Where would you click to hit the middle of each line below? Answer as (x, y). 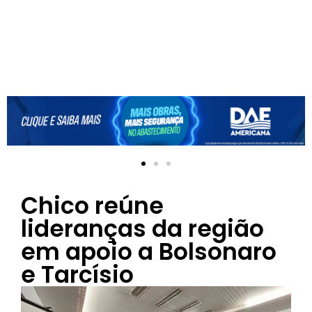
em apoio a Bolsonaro (149, 251)
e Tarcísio (77, 274)
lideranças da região (142, 228)
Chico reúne (92, 205)
